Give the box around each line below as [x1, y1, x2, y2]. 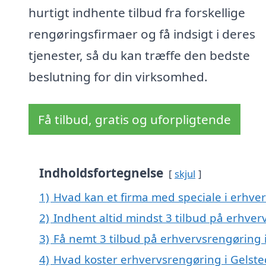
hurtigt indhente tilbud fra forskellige [28, 4, 245, 21]
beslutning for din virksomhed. [28, 68, 208, 85]
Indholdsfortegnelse [39, 164, 163, 182]
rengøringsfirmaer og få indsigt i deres [28, 26, 255, 43]
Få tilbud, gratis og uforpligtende [38, 111, 231, 128]
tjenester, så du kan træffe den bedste [28, 47, 250, 64]
